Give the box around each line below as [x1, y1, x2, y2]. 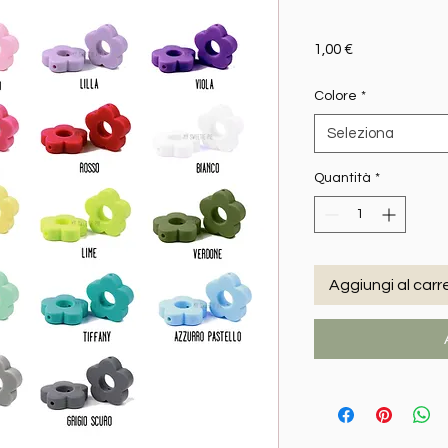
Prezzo [352, 41, 399, 57]
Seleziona [327, 126, 394, 142]
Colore [314, 89, 357, 104]
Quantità [314, 171, 371, 186]
